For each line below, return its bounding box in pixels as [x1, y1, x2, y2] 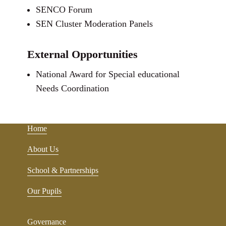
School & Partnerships [27, 165, 98, 175]
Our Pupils [27, 187, 62, 196]
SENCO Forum [36, 5, 93, 15]
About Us [27, 145, 59, 154]
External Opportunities [27, 48, 138, 61]
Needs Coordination [36, 83, 109, 94]
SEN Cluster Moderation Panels [36, 19, 153, 29]
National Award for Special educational [36, 69, 180, 80]
